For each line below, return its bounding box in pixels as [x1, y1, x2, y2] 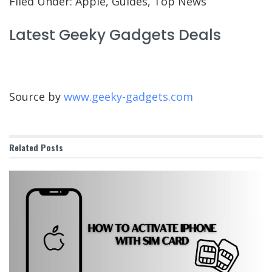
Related [9, 140, 38, 154]
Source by [9, 89, 64, 104]
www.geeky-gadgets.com [64, 89, 193, 104]
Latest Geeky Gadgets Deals [9, 24, 221, 46]
